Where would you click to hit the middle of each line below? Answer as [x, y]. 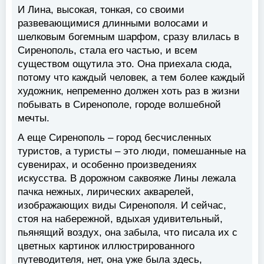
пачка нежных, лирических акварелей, [106, 192]
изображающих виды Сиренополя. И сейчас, [122, 206]
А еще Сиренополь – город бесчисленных [115, 138]
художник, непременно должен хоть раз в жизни [129, 91]
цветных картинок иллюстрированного [106, 246]
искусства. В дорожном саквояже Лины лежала [127, 179]
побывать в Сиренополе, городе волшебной [119, 105]
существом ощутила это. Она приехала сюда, [125, 64]
